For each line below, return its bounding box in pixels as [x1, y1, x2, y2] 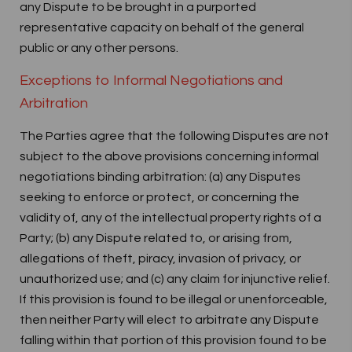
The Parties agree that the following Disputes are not [20, 130, 329, 142]
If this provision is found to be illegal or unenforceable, [20, 293, 328, 306]
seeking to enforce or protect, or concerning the [20, 191, 299, 203]
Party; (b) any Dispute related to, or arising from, [20, 232, 292, 244]
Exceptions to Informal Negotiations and [20, 73, 283, 88]
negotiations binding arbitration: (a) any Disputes [20, 170, 301, 183]
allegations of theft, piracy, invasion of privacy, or [20, 252, 301, 265]
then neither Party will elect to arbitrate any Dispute [20, 313, 319, 326]
